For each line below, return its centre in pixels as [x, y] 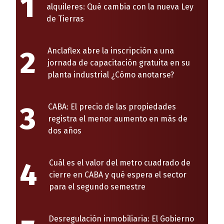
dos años [65, 131]
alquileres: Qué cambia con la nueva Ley [120, 7]
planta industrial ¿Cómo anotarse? [111, 75]
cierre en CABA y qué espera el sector [118, 175]
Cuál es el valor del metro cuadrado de [120, 163]
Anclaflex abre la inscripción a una [111, 51]
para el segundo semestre [97, 187]
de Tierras [65, 19]
